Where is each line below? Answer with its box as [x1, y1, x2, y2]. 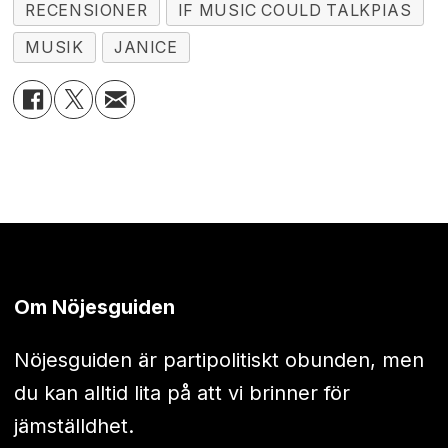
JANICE [113, 38, 178, 58]
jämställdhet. [13, 413, 134, 438]
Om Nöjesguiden [13, 294, 175, 319]
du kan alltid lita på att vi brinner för [13, 380, 350, 405]
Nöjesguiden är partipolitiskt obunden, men [13, 347, 424, 372]
